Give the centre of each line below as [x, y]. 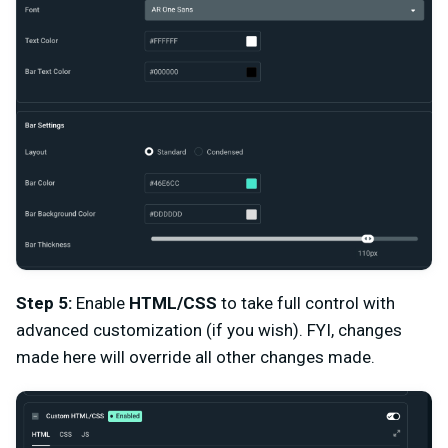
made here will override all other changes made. [195, 357]
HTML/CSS [173, 303]
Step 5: [44, 303]
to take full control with [306, 303]
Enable [100, 303]
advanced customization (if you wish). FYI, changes [209, 330]
